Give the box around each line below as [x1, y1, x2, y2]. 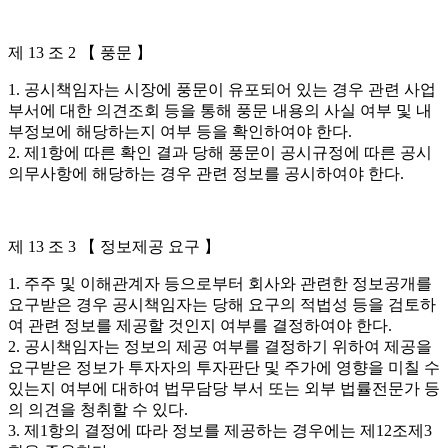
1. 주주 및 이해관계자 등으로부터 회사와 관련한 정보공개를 [8, 275, 432, 292]
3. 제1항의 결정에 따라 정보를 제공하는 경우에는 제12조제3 [8, 422, 432, 439]
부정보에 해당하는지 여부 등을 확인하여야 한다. [8, 123, 352, 140]
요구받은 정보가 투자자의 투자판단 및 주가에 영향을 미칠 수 [8, 359, 440, 376]
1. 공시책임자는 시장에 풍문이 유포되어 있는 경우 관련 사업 [8, 81, 436, 98]
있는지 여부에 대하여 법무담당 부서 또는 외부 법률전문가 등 [8, 380, 440, 397]
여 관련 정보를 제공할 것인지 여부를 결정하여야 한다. [8, 317, 392, 334]
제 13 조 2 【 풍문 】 [8, 44, 152, 61]
